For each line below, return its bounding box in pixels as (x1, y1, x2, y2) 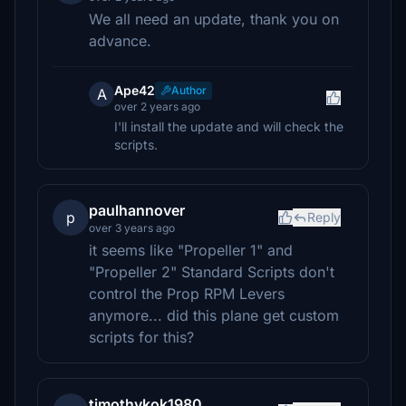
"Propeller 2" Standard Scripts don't (89, 263, 334, 281)
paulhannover (89, 201, 185, 219)
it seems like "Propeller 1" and (89, 241, 293, 259)
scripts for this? (89, 328, 194, 346)
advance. (89, 32, 151, 50)
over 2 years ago (114, 100, 200, 113)
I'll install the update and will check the (114, 119, 343, 134)
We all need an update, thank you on (89, 10, 339, 28)
